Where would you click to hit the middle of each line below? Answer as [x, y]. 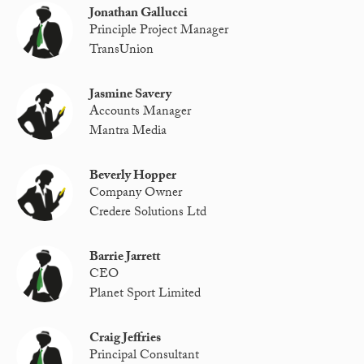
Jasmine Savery [131, 95]
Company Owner [136, 194]
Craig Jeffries [126, 339]
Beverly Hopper [133, 176]
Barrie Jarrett [125, 258]
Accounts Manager [141, 113]
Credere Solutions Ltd [148, 213]
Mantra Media [128, 132]
